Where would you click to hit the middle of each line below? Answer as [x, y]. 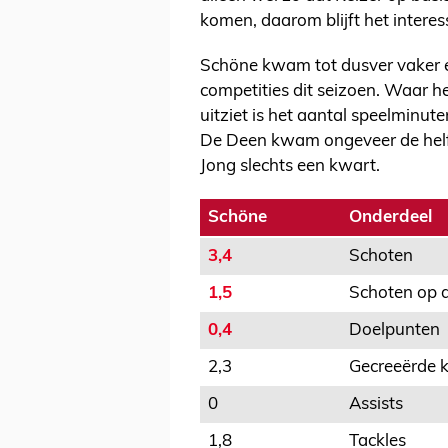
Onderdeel [390, 218]
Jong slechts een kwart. [290, 167]
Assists [376, 405]
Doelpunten [394, 331]
